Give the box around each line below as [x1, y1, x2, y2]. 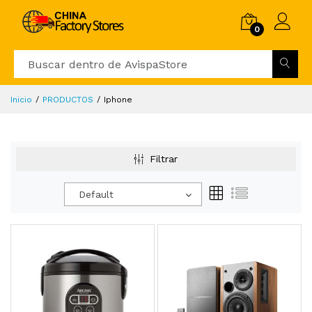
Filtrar [150, 153, 178, 164]
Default [79, 189, 114, 200]
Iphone [104, 95, 132, 104]
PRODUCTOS [42, 95, 93, 104]
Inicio [10, 95, 32, 104]
